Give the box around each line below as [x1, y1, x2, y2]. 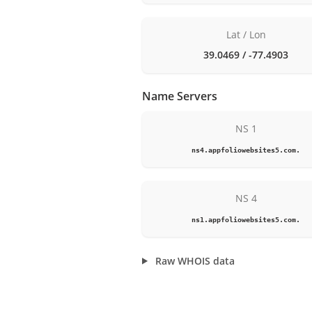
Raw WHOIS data [153, 253, 235, 267]
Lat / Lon [226, 27, 266, 41]
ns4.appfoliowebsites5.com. [192, 145, 301, 154]
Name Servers [142, 88, 217, 104]
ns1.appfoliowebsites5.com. [192, 214, 301, 224]
